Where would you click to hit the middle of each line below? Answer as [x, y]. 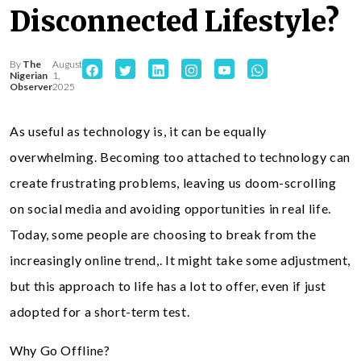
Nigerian [29, 75]
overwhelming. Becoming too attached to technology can [180, 157]
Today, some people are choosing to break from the [163, 234]
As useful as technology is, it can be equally [138, 131]
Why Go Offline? [60, 350]
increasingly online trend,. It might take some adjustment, [180, 260]
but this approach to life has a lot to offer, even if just [168, 286]
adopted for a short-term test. [100, 311]
